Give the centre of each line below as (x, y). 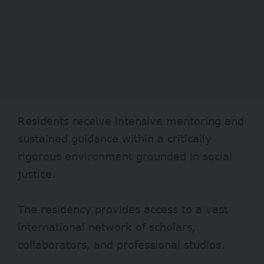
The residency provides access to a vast (123, 209)
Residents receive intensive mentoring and (131, 121)
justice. (37, 174)
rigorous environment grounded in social (125, 156)
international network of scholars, (107, 227)
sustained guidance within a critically (115, 138)
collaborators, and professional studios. (121, 244)
